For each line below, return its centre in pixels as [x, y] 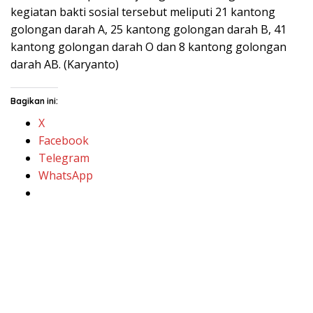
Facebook [64, 140]
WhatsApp [66, 175]
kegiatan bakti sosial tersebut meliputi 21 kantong [143, 12]
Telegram [64, 158]
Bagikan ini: [34, 101]
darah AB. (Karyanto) [65, 64]
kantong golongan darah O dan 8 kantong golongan [148, 47]
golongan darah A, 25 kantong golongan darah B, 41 [148, 29]
